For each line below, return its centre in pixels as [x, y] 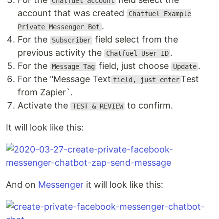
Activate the [44, 105]
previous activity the [61, 53]
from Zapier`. [45, 92]
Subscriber [71, 40]
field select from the [135, 39]
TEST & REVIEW [98, 106]
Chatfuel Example [160, 14]
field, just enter [146, 80]
